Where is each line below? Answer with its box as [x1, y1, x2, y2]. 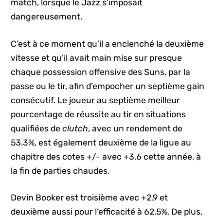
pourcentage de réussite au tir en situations [11, 109, 186, 119]
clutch [62, 123, 89, 133]
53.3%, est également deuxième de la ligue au [11, 137, 192, 147]
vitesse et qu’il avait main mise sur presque [11, 53, 182, 63]
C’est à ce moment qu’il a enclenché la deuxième [11, 38, 204, 49]
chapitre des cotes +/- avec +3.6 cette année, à [11, 151, 201, 162]
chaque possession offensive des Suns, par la [11, 67, 191, 77]
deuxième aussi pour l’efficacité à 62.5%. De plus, [11, 206, 203, 217]
